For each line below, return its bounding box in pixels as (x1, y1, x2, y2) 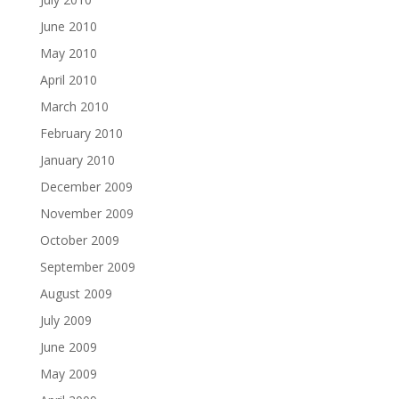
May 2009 (39, 365, 97, 382)
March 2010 (39, 98, 109, 115)
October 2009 (39, 232, 119, 248)
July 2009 (39, 312, 92, 329)
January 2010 (39, 151, 115, 168)
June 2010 (39, 18, 97, 35)
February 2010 (39, 125, 123, 142)
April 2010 (39, 71, 97, 88)
